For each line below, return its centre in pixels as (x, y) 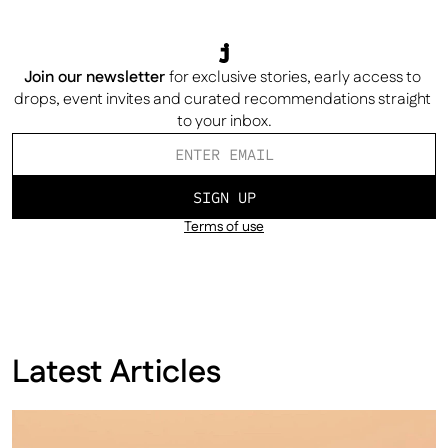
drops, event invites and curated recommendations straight (222, 99)
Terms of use (224, 227)
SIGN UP (224, 197)
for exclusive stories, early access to (295, 77)
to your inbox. (224, 121)
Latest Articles (116, 372)
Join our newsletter (94, 77)
